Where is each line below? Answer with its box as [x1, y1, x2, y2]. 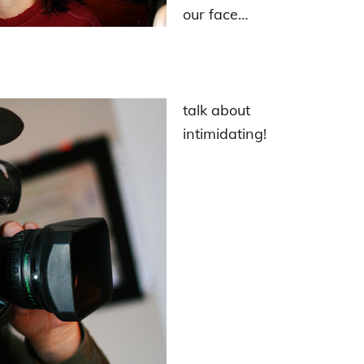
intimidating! [183, 124, 266, 143]
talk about [183, 101, 250, 119]
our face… [183, 5, 248, 24]
